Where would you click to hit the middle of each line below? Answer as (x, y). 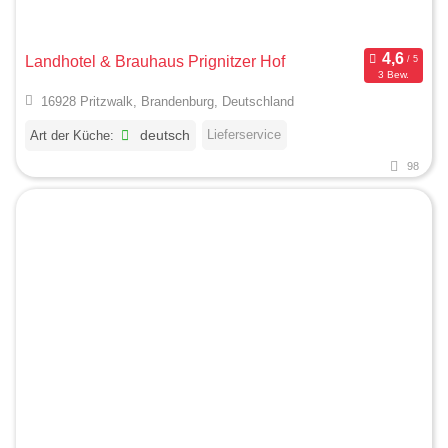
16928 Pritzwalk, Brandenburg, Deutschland (167, 102)
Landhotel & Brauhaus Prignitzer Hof (155, 61)
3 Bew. (393, 74)
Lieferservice (244, 135)
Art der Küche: (72, 136)
